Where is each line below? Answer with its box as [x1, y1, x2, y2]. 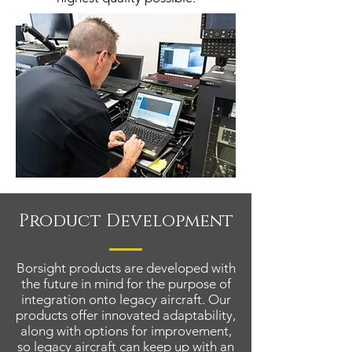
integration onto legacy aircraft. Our [20, 291, 231, 307]
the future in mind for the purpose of [20, 276, 231, 291]
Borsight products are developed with [16, 260, 236, 276]
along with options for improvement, [20, 323, 232, 339]
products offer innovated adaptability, [16, 307, 236, 323]
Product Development [18, 210, 233, 233]
